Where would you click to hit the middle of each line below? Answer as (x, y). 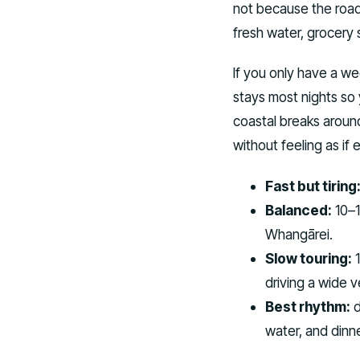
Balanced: (299, 211)
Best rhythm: (308, 307)
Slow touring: (309, 259)
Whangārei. (299, 235)
